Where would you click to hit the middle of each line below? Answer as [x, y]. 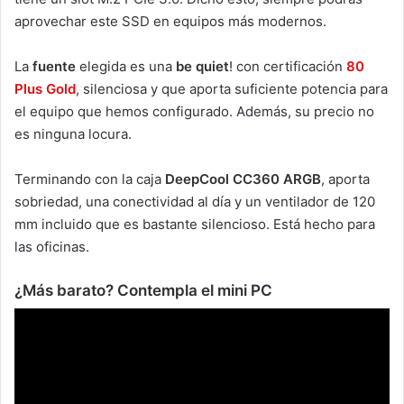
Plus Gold [45, 88]
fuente [54, 66]
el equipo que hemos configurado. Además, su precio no [194, 111]
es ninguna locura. [73, 133]
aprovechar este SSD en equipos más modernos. [170, 21]
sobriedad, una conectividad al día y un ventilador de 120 [195, 201]
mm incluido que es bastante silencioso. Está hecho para [195, 224]
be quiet [202, 66]
